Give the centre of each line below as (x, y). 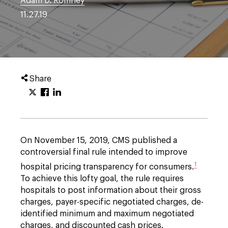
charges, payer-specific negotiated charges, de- (112, 202)
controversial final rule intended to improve (104, 152)
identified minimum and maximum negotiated (107, 214)
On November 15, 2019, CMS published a (99, 140)
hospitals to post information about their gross (111, 191)
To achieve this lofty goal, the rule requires (102, 179)
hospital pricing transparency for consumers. (107, 167)
